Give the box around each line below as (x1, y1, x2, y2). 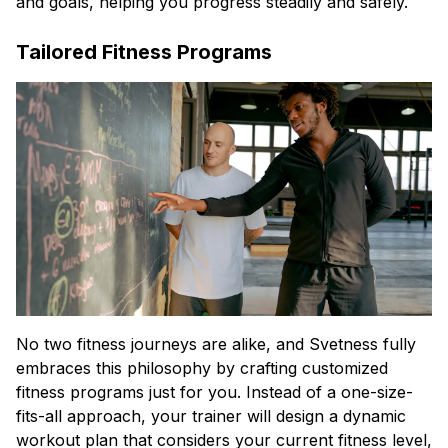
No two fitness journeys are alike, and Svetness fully (16, 334, 416, 354)
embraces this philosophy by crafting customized (16, 358, 388, 378)
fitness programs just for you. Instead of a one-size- (16, 382, 413, 402)
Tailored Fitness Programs (16, 40, 272, 64)
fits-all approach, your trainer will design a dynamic (16, 406, 406, 426)
